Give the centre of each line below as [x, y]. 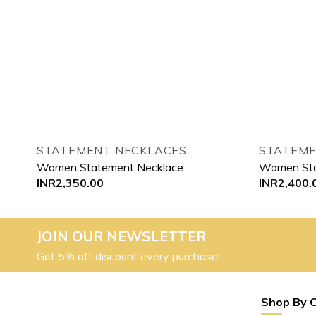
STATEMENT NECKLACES [111, 151]
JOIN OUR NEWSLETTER [121, 236]
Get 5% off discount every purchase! [128, 256]
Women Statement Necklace [110, 167]
